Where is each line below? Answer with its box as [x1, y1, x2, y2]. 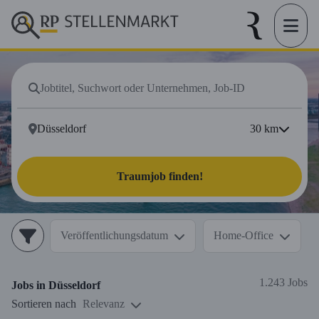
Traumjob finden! [116, 170, 203, 182]
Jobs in [11, 279, 48, 291]
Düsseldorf [48, 279, 100, 291]
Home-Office [214, 229, 273, 241]
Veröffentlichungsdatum [61, 229, 168, 241]
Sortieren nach [11, 298, 76, 310]
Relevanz [83, 298, 125, 310]
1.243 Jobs [259, 276, 308, 288]
